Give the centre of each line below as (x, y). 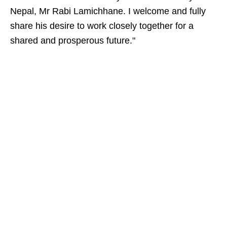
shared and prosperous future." (73, 41)
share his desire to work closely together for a (102, 26)
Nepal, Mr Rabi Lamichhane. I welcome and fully (108, 11)
